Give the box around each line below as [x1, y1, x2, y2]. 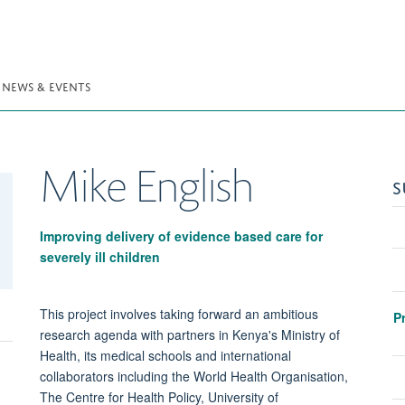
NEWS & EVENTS [2, 77, 90, 94]
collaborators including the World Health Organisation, [39, 366, 348, 385]
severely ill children [39, 247, 160, 266]
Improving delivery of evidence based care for [39, 226, 323, 245]
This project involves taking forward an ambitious [39, 304, 318, 323]
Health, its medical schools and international [39, 345, 291, 364]
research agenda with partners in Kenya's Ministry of [39, 325, 340, 344]
